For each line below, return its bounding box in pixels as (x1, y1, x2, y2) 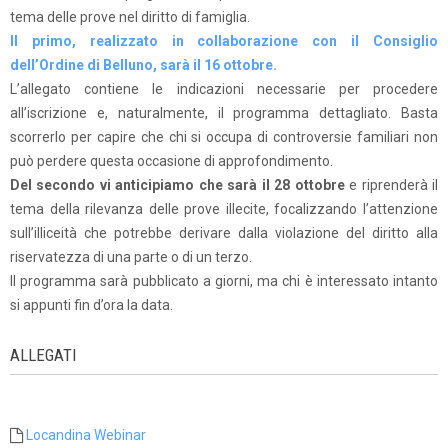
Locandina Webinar (26, 427, 146, 443)
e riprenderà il (344, 177, 439, 193)
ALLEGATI (10, 345, 77, 365)
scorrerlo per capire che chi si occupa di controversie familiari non (10, 129, 438, 145)
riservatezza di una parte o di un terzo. (10, 249, 252, 265)
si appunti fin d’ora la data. (10, 297, 173, 313)
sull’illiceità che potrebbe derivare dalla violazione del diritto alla (10, 225, 438, 241)
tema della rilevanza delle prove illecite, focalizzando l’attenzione (10, 201, 438, 217)
